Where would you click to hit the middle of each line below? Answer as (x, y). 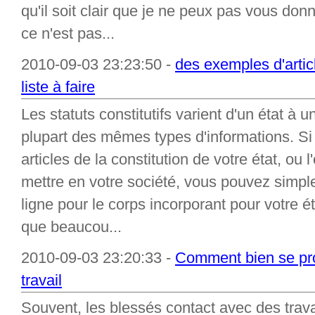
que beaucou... (71, 227)
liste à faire (58, 87)
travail (41, 280)
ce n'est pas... (68, 33)
